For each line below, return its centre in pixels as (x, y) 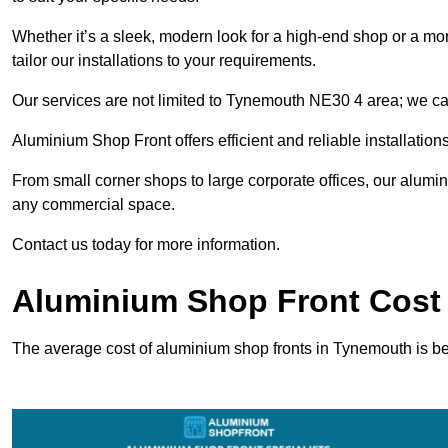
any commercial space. (93, 205)
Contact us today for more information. (146, 245)
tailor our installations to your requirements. (164, 61)
